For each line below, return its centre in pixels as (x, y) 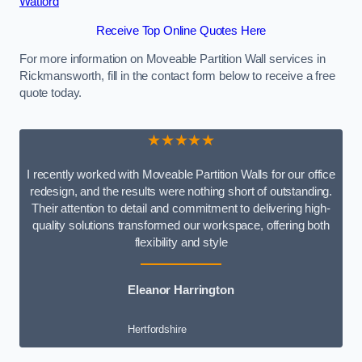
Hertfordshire (157, 330)
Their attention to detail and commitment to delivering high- (181, 209)
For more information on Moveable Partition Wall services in (173, 59)
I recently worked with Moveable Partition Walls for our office (181, 175)
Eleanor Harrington (181, 290)
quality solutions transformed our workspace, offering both (181, 226)
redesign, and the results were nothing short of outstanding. (181, 192)
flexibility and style (181, 243)
